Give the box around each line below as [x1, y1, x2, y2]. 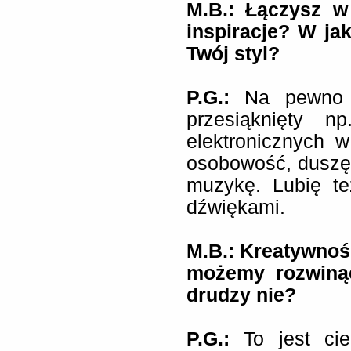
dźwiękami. [186, 197, 285, 218]
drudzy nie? [186, 284, 296, 306]
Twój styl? [186, 43, 280, 64]
